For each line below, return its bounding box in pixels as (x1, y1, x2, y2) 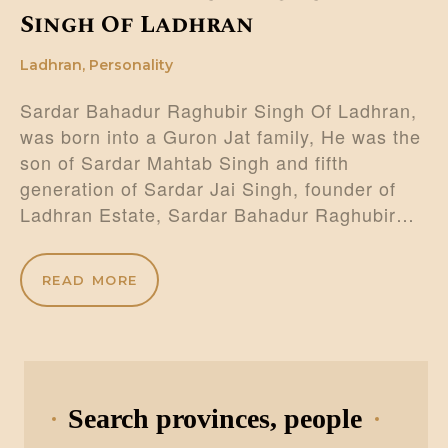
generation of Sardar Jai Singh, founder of (20, 175, 396, 202)
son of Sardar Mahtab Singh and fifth (20, 149, 349, 176)
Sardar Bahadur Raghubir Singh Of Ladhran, (20, 97, 417, 124)
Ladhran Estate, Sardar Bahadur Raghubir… (20, 201, 415, 228)
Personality (89, 56, 173, 75)
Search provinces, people (68, 404, 363, 433)
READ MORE (41, 271, 138, 288)
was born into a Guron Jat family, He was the (20, 123, 421, 150)
